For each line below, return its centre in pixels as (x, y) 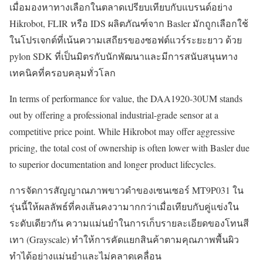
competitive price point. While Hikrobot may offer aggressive (122, 131)
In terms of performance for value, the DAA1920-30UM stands (126, 99)
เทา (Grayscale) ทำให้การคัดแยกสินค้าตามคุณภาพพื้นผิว (124, 240)
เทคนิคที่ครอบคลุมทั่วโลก (63, 73)
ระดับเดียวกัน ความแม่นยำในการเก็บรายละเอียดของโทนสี (129, 223)
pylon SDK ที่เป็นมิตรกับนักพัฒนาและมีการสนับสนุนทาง (124, 56)
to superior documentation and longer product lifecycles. (113, 164)
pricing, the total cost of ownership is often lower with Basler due (129, 148)
